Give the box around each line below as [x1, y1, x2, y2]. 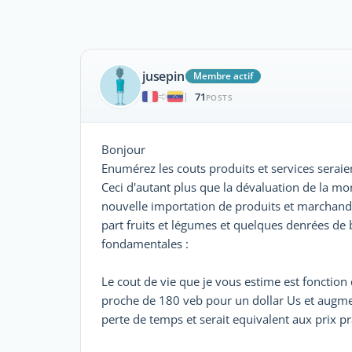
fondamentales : [101, 236, 189, 251]
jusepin [142, 67, 185, 85]
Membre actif [192, 68, 253, 82]
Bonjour [101, 141, 145, 157]
